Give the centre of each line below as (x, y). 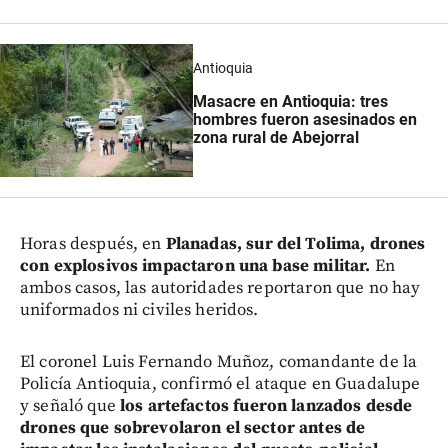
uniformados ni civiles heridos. (139, 310)
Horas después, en (93, 244)
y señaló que (70, 406)
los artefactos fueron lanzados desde (266, 406)
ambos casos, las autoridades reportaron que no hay (220, 288)
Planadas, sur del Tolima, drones (295, 244)
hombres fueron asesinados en (304, 119)
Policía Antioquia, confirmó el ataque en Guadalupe (220, 384)
